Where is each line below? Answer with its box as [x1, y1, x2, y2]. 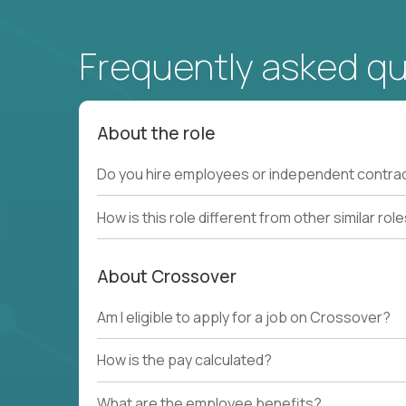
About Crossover [97, 264, 237, 288]
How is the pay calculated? [97, 350, 272, 371]
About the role [97, 121, 216, 145]
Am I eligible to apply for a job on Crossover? [97, 306, 391, 327]
